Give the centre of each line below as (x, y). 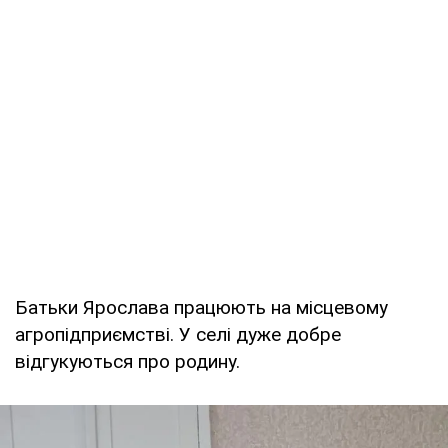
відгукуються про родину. (127, 361)
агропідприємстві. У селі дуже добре (178, 334)
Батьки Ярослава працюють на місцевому (201, 307)
